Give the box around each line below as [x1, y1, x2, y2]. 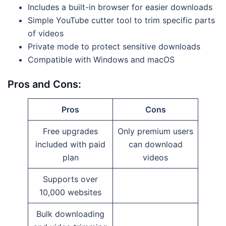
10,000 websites [39, 187, 101, 197]
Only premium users [118, 126, 193, 136]
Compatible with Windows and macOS [28, 54, 175, 65]
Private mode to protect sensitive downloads [28, 41, 200, 51]
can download [128, 139, 183, 149]
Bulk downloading [36, 208, 104, 219]
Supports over [43, 174, 98, 184]
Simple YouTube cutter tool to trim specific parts [28, 15, 215, 25]
